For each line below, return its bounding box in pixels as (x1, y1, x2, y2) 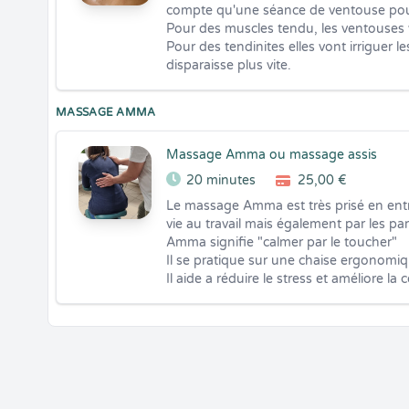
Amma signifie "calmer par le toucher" (166, 235, 397, 250)
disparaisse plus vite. (166, 58, 291, 73)
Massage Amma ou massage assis (166, 147, 377, 163)
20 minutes (186, 173, 256, 188)
